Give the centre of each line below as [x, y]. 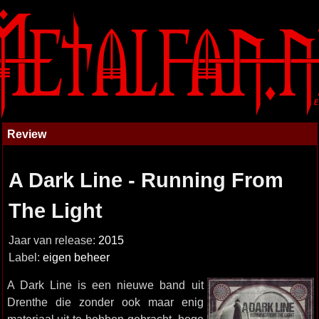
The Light [55, 211]
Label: [25, 257]
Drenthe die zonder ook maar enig [105, 302]
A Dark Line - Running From [146, 180]
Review [26, 134]
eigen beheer [76, 257]
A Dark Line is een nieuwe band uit [105, 285]
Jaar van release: [53, 240]
